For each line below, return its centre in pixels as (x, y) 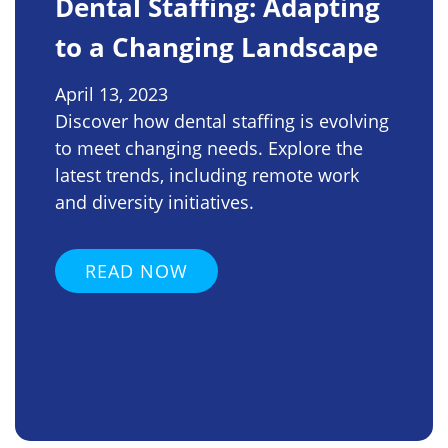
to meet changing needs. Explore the (209, 147)
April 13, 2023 (111, 93)
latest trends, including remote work (207, 174)
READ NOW (136, 270)
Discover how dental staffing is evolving (222, 120)
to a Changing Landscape (216, 46)
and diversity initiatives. (154, 201)
